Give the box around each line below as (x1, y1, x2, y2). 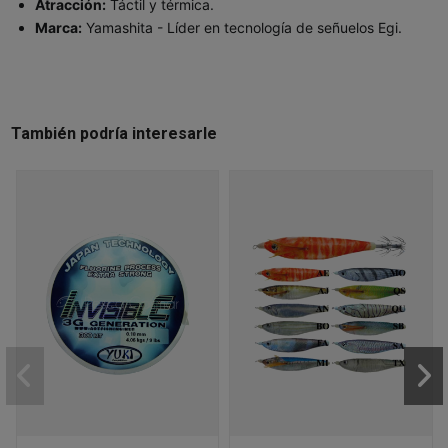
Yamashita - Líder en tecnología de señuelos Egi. (85, 18, 402, 36)
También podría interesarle (10, 124, 217, 144)
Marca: (34, 18, 82, 36)
